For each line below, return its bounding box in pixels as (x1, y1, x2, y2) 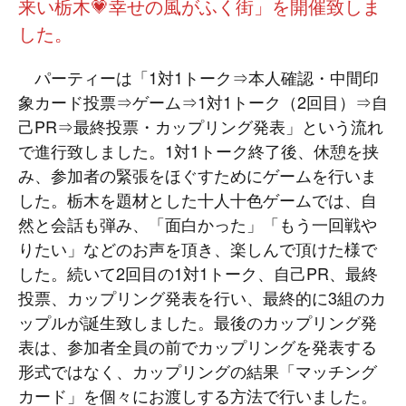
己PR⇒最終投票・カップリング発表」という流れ (18, 114, 383, 138)
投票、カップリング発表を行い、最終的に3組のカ (18, 285, 386, 309)
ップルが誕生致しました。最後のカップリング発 (18, 310, 377, 333)
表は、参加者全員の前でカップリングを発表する (18, 334, 377, 358)
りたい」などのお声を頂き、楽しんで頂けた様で (18, 237, 377, 260)
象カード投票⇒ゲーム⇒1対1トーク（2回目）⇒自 (18, 90, 388, 113)
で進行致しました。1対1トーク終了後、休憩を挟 (18, 139, 379, 162)
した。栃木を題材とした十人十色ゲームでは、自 (18, 188, 377, 211)
